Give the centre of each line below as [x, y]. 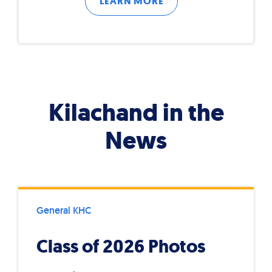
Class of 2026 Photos [121, 246]
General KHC [64, 210]
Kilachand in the [136, 112]
